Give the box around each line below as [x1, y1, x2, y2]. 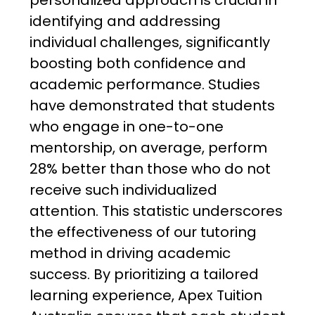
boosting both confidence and [29, 53, 246, 74]
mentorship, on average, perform [29, 138, 267, 158]
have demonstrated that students [29, 96, 275, 116]
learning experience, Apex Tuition [29, 285, 262, 306]
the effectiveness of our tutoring [29, 222, 257, 243]
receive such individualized [29, 180, 217, 200]
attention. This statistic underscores [29, 201, 283, 221]
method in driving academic [29, 243, 231, 264]
